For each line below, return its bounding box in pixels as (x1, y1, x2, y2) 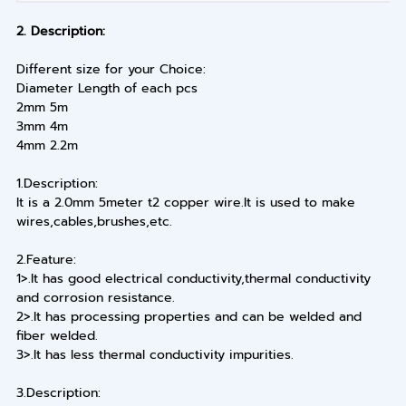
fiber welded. (15, 326, 98, 346)
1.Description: (15, 174, 98, 194)
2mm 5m (15, 98, 68, 118)
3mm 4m (15, 117, 68, 137)
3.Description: (15, 383, 101, 403)
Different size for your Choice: (15, 60, 206, 80)
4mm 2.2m (15, 136, 78, 156)
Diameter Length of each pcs (15, 79, 198, 99)
